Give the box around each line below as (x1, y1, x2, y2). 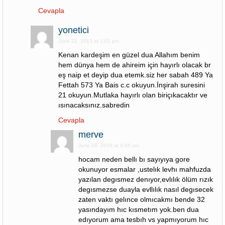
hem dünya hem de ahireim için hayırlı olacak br (58, 61, 211, 69)
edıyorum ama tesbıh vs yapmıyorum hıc (78, 215, 208, 223)
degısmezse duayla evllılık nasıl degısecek (78, 185, 213, 193)
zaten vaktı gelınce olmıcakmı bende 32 (78, 195, 205, 203)
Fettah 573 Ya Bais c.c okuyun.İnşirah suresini (58, 81, 205, 89)
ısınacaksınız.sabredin (58, 101, 130, 109)
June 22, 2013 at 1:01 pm (58, 38, 119, 44)
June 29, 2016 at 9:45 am (78, 143, 139, 148)
